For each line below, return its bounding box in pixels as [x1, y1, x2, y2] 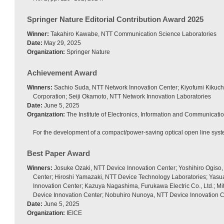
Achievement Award [27, 68, 97, 77]
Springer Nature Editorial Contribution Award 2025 [27, 14, 203, 23]
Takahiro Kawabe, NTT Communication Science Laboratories [49, 30, 216, 37]
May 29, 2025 [42, 39, 81, 46]
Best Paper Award [27, 148, 90, 157]
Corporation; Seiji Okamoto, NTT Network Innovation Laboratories [33, 92, 211, 100]
